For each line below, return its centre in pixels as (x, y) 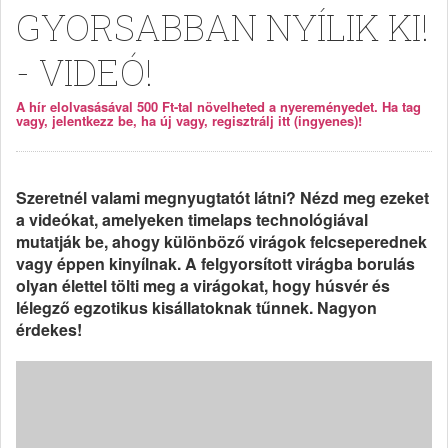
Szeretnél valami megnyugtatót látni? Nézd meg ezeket (222, 197)
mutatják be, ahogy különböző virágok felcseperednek (221, 241)
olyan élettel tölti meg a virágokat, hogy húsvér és (203, 285)
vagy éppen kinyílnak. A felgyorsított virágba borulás (215, 263)
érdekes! (49, 329)
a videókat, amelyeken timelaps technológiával (192, 219)
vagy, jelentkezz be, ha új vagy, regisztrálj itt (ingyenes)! (189, 120)
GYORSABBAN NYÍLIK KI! (222, 27)
